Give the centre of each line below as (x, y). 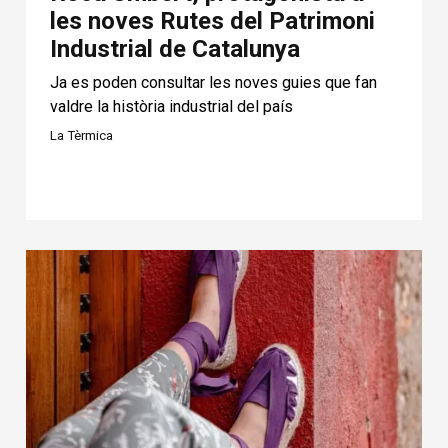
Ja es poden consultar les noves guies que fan (213, 83)
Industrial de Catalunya (174, 49)
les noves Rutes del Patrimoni (212, 21)
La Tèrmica (81, 136)
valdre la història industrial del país (171, 107)
